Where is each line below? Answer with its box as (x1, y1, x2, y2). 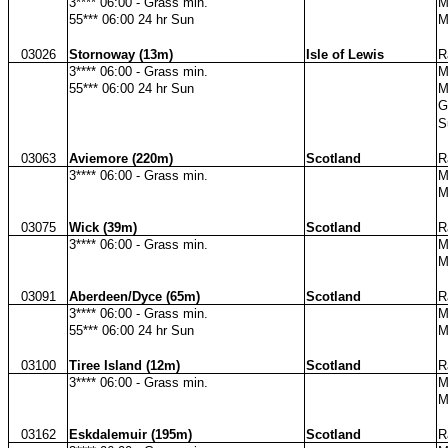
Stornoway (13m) (69, 46, 173, 62)
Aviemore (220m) (69, 150, 173, 166)
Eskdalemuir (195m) (69, 426, 192, 442)
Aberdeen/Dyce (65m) (69, 288, 200, 304)
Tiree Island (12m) (69, 357, 180, 373)
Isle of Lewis (306, 46, 384, 62)
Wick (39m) (69, 219, 137, 235)
